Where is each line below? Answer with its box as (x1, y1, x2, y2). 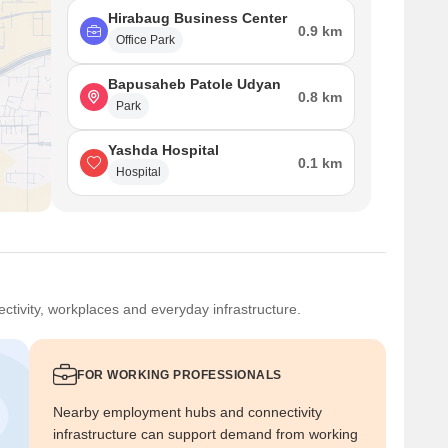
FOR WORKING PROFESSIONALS (77, 368, 282, 382)
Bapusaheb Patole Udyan (108, 76, 281, 92)
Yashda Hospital (108, 142, 219, 158)
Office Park (116, 33, 175, 47)
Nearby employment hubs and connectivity (53, 404, 322, 420)
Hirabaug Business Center (108, 10, 287, 26)
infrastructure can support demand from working (53, 426, 358, 442)
